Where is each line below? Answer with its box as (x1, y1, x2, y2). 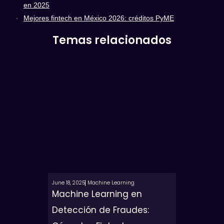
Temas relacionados (52, 32, 171, 48)
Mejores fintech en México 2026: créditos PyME (23, 14, 174, 22)
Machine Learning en (52, 188, 142, 200)
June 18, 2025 (52, 179, 85, 186)
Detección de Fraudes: (52, 204, 149, 216)
